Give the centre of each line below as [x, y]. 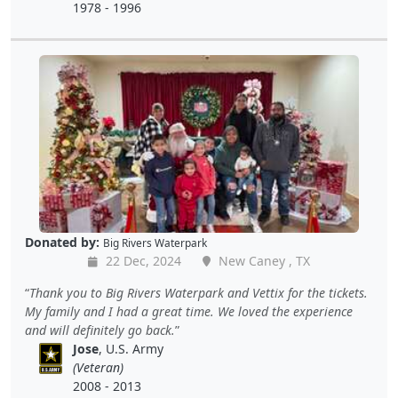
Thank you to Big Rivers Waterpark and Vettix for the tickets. [199, 293]
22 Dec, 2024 [142, 261]
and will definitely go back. [100, 330]
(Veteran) [99, 368]
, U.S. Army [131, 349]
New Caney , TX [263, 261]
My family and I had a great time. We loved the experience [189, 312]
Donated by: [62, 243]
